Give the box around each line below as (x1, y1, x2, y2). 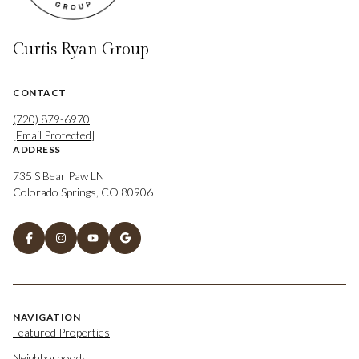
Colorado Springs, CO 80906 (13, 185, 153, 200)
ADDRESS (13, 143, 61, 156)
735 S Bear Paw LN (13, 169, 104, 184)
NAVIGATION (13, 310, 80, 323)
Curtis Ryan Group (13, 40, 149, 60)
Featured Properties (13, 325, 110, 339)
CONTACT (13, 87, 67, 99)
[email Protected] (13, 128, 95, 143)
